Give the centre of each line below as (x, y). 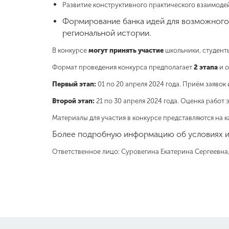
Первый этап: (74, 84)
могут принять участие (126, 50)
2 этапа (206, 67)
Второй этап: (73, 101)
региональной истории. (107, 33)
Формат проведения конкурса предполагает (123, 67)
